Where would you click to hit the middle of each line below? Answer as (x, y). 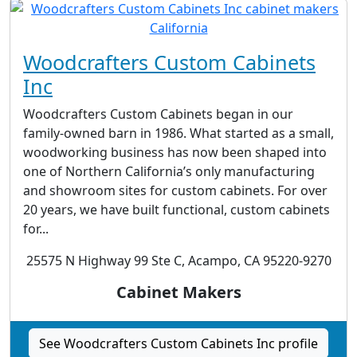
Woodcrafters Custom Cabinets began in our (158, 114)
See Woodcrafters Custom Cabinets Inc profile (178, 344)
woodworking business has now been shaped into (175, 153)
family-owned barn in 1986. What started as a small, (178, 133)
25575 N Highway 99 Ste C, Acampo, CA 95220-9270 (178, 261)
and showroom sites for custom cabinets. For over (175, 191)
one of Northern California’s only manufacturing (169, 172)
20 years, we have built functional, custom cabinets (177, 210)
